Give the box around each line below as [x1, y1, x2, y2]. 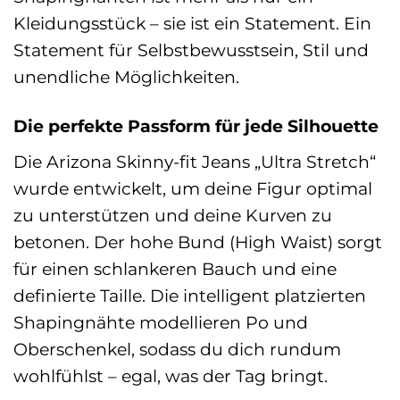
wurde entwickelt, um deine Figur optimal [13, 177, 372, 199]
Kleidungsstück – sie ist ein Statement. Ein [13, 12, 371, 35]
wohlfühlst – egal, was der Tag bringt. [13, 364, 328, 387]
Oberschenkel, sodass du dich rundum [13, 337, 341, 360]
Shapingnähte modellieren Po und [13, 311, 308, 333]
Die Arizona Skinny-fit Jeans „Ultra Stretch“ [13, 150, 376, 172]
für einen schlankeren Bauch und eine [13, 257, 337, 279]
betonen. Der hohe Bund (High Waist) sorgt [13, 230, 382, 253]
